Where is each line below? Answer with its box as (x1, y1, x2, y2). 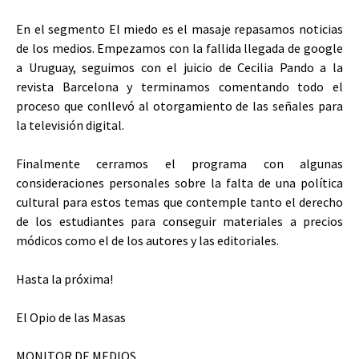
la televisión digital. (16, 116, 124, 133)
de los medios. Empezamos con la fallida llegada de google (16, 39, 343, 56)
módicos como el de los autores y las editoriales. (16, 232, 279, 248)
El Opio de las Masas (16, 309, 126, 325)
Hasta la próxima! (16, 270, 113, 287)
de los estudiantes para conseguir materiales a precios (16, 212, 343, 229)
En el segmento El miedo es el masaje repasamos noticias (16, 20, 343, 37)
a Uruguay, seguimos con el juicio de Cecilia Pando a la (16, 58, 343, 75)
